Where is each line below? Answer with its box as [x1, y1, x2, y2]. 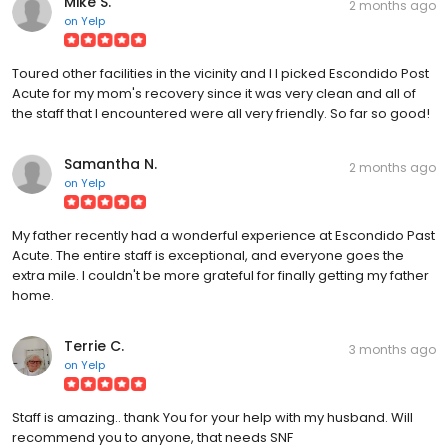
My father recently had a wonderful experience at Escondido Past [12, 225, 435, 245]
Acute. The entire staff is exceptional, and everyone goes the [12, 245, 404, 265]
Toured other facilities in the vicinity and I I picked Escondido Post [12, 63, 429, 83]
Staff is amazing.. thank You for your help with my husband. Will [12, 407, 413, 427]
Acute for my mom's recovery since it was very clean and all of [12, 83, 416, 103]
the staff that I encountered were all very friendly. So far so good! [12, 103, 430, 123]
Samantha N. [64, 153, 157, 174]
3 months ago [349, 340, 436, 358]
